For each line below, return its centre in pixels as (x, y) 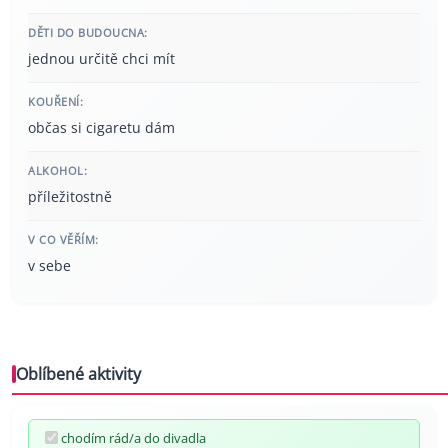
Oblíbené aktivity (78, 373)
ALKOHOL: (57, 170)
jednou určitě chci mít (101, 58)
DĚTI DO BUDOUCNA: (88, 32)
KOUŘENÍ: (55, 101)
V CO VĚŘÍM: (63, 239)
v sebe (49, 265)
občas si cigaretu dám (101, 127)
